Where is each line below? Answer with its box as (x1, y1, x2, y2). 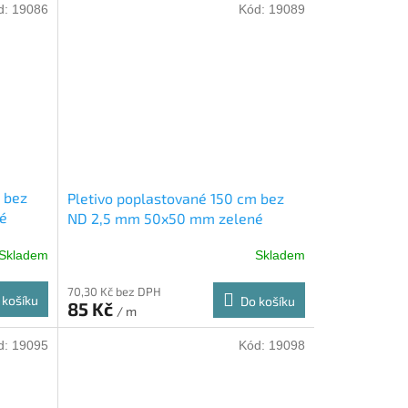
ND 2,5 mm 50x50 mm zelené (66, 209, 263, 227)
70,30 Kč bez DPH (66, 283, 161, 299)
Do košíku (240, 292, 295, 309)
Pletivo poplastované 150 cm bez (66, 189, 284, 207)
